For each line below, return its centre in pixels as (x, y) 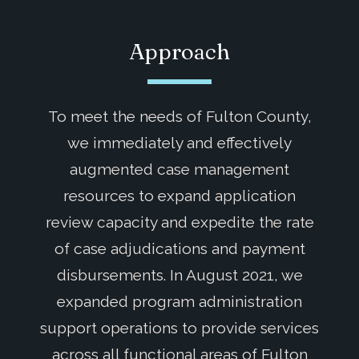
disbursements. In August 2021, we (179, 274)
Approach (179, 51)
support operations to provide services (179, 327)
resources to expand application (179, 195)
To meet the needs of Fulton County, (179, 116)
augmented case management (179, 169)
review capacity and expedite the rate (179, 222)
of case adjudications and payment (179, 248)
